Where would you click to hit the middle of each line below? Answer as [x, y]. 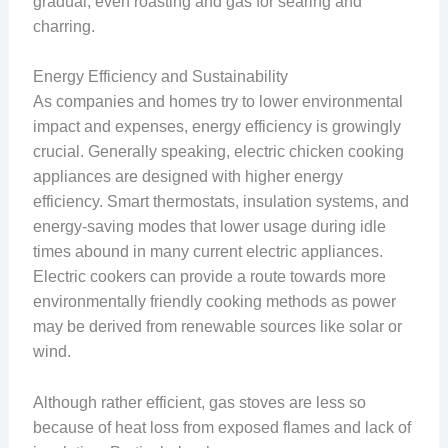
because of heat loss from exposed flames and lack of [221, 427]
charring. [63, 26]
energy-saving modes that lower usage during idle [209, 227]
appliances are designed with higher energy [187, 177]
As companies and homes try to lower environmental [217, 102]
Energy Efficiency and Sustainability [160, 77]
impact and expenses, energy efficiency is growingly [216, 127]
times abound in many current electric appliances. [207, 252]
